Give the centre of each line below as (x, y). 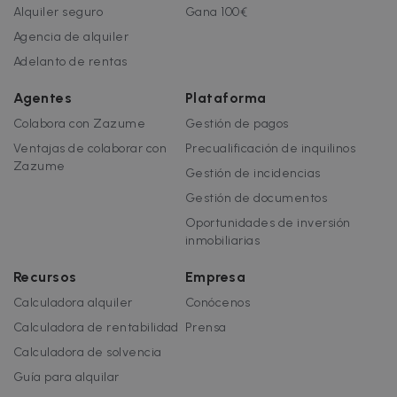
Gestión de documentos (257, 198)
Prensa (206, 327)
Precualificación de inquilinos (271, 148)
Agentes (43, 98)
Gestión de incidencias (253, 173)
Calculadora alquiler (73, 303)
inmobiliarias (223, 241)
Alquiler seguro (58, 12)
